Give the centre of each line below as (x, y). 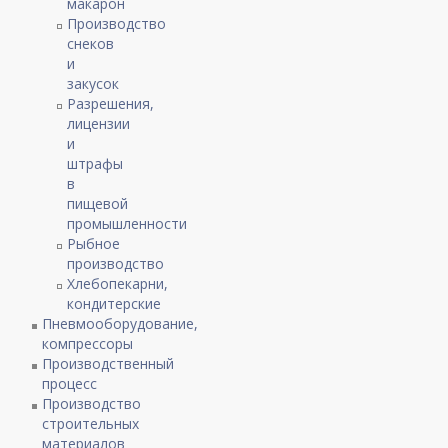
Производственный (108, 363)
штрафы (95, 163)
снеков (91, 43)
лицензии (99, 123)
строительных (91, 423)
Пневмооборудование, (120, 323)
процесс (70, 383)
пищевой (98, 203)
